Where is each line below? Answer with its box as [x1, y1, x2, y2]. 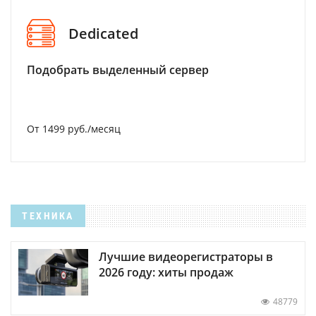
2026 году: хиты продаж [99, 264, 233, 280]
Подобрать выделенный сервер [27, 62, 209, 78]
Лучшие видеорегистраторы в [99, 248, 273, 265]
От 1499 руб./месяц [27, 122, 121, 136]
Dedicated [68, 23, 138, 43]
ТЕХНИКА [22, 210, 74, 222]
